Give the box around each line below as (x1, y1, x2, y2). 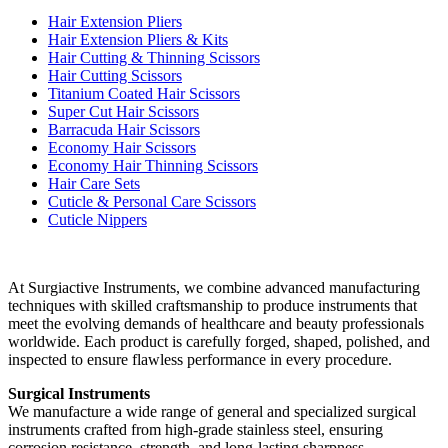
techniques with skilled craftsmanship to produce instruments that (8, 297, 417, 315)
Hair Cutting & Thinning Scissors (48, 49, 260, 67)
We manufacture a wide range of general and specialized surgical (8, 403, 416, 421)
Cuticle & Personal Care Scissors (48, 193, 256, 211)
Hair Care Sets (48, 175, 140, 193)
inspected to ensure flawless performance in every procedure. (8, 351, 392, 369)
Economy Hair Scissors (48, 139, 196, 157)
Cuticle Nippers (48, 211, 147, 229)
